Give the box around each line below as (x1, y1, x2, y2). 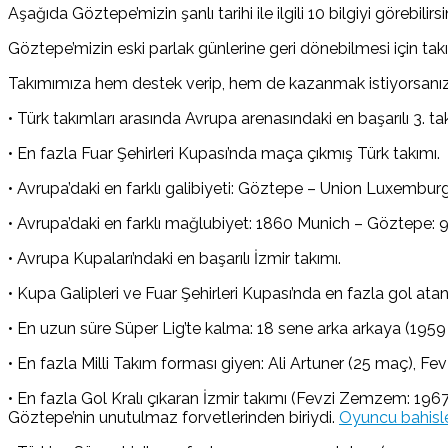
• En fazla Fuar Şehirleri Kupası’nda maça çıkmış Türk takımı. (8, 143, 440, 163)
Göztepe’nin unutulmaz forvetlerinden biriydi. (8, 407, 339, 427)
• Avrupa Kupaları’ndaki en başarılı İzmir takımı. (8, 248, 341, 268)
